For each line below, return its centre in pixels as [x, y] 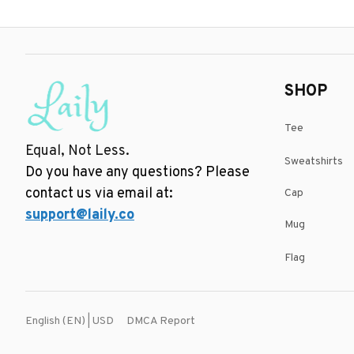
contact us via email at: [101, 194]
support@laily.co [80, 215]
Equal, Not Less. [77, 151]
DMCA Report [161, 321]
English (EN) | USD [70, 321]
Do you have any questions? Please [137, 172]
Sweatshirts [314, 161]
